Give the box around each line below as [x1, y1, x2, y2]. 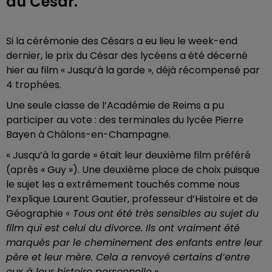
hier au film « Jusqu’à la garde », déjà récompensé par [6, 63, 260, 77]
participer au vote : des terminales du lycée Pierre [6, 113, 243, 127]
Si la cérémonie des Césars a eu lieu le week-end [6, 34, 237, 48]
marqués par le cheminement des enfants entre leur [6, 236, 262, 250]
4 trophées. [6, 78, 61, 92]
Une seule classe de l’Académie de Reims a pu [6, 98, 224, 112]
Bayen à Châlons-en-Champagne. [6, 127, 171, 141]
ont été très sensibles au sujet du [98, 206, 259, 220]
